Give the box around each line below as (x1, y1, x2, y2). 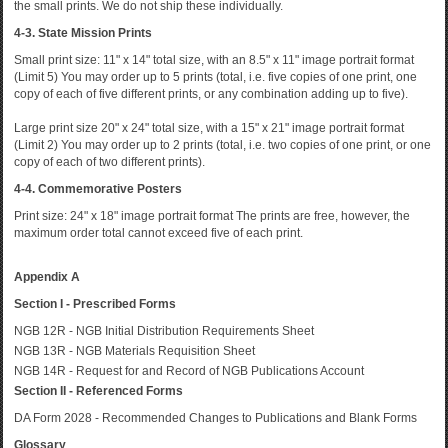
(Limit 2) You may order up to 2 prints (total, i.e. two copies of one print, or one (14, 138, 431, 152)
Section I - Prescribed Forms (14, 297, 176, 311)
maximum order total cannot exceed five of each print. (14, 226, 303, 240)
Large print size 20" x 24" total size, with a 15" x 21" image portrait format (14, 121, 404, 135)
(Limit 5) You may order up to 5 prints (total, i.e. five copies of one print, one (14, 70, 417, 84)
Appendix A (14, 270, 80, 284)
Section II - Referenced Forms (14, 384, 183, 398)
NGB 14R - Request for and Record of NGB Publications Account (14, 364, 364, 378)
